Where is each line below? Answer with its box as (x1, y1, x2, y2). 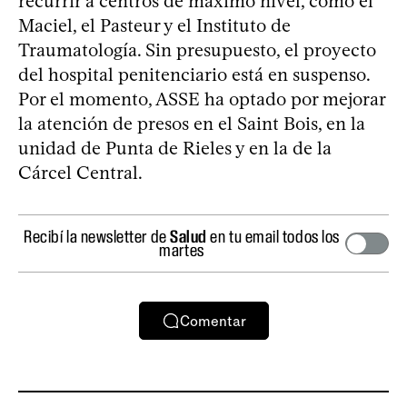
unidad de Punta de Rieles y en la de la (18, 137, 332, 159)
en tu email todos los (206, 226, 340, 246)
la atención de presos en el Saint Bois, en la (18, 113, 365, 134)
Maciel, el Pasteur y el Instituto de (18, 15, 291, 36)
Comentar (179, 312, 246, 330)
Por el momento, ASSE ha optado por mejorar (18, 88, 385, 110)
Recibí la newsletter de (24, 226, 171, 246)
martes (159, 240, 204, 260)
